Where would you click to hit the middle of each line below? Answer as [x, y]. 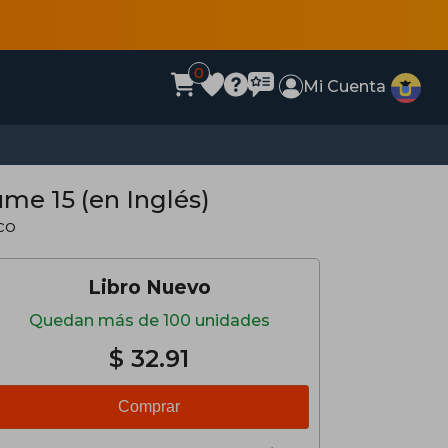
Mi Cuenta [345, 86]
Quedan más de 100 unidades [149, 320]
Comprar [149, 406]
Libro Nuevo [149, 287]
